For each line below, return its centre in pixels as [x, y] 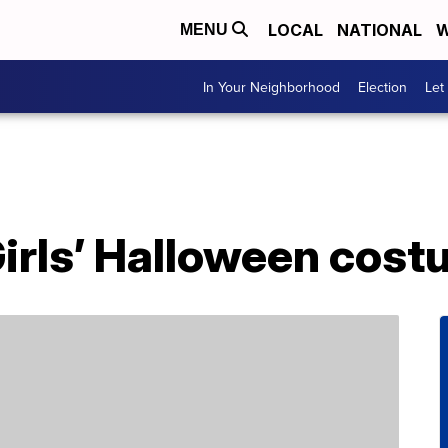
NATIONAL [379, 30]
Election [382, 86]
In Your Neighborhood [271, 86]
